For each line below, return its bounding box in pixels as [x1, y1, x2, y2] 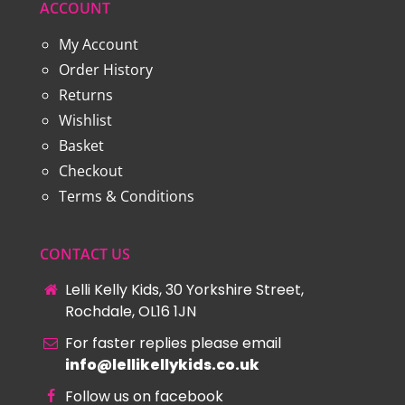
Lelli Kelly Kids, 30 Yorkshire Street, [65, 278, 304, 300]
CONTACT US [40, 243, 130, 264]
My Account [58, 33, 138, 54]
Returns [58, 84, 113, 105]
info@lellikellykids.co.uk [65, 354, 259, 376]
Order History [58, 59, 153, 80]
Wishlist [58, 109, 112, 130]
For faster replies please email [65, 333, 281, 354]
